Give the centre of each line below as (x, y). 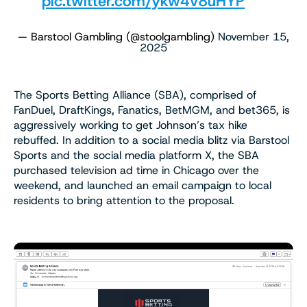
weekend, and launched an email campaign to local (143, 185)
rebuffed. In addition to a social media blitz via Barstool (151, 140)
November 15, (254, 36)
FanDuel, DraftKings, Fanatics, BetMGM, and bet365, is (152, 110)
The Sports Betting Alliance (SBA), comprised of (135, 95)
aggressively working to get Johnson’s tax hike (131, 125)
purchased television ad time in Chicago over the (136, 170)
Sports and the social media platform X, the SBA (136, 155)
